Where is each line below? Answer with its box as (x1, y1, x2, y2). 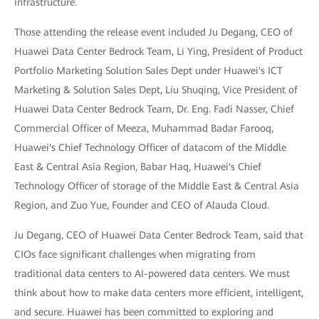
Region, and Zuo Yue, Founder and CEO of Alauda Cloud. (14, 199, 269, 211)
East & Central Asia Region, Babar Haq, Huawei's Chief (14, 161, 261, 173)
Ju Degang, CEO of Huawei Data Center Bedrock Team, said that (14, 229, 303, 241)
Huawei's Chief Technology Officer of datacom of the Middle (14, 142, 286, 154)
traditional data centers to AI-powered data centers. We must (14, 268, 290, 280)
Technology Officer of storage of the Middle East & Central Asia (14, 180, 299, 192)
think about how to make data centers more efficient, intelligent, (14, 287, 303, 299)
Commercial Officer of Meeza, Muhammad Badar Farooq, (14, 122, 273, 135)
